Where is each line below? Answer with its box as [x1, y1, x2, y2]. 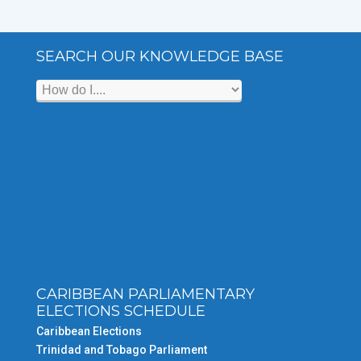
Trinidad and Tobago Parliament [36, 342, 207, 356]
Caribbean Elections [36, 324, 142, 338]
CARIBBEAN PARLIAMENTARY [36, 284, 255, 303]
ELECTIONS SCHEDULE [36, 301, 205, 320]
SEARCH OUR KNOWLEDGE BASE [36, 47, 284, 65]
